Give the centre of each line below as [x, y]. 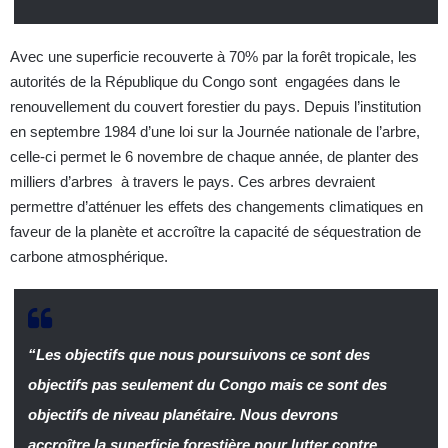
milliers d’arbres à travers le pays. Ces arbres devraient [192, 182]
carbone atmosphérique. [91, 257]
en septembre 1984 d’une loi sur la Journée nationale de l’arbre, [215, 132]
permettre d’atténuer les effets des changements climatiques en [216, 207]
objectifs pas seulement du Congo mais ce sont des [207, 385]
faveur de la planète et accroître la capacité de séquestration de [215, 232]
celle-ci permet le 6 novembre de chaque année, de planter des [214, 157]
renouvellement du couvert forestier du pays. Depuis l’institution [215, 107]
